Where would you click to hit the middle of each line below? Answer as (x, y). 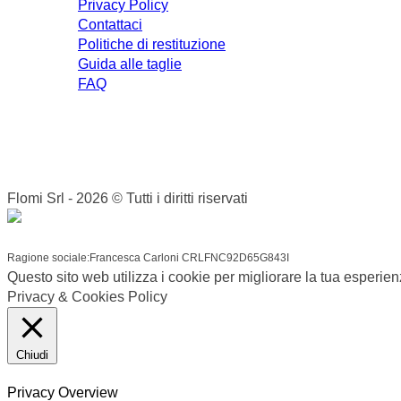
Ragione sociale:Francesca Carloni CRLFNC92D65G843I (148, 258)
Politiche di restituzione (152, 45)
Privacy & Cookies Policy (87, 297)
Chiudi (32, 355)
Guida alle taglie (130, 64)
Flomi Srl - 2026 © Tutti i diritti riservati (128, 199)
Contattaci (110, 25)
